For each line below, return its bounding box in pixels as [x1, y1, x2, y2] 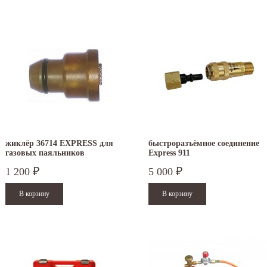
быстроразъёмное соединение [148, 139, 259, 148]
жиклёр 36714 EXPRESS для [5, 139, 113, 148]
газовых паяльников [5, 148, 85, 158]
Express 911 [148, 148, 190, 158]
